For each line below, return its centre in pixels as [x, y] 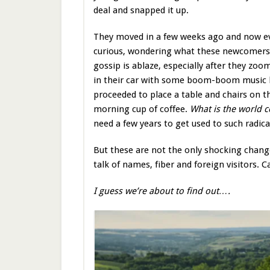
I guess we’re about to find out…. [162, 191]
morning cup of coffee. [142, 109]
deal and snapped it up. [141, 10]
